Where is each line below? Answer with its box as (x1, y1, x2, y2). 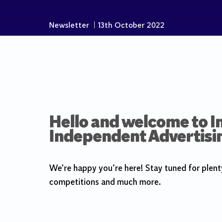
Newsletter (49, 22, 89, 30)
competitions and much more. (49, 178, 161, 188)
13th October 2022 (98, 22, 165, 30)
